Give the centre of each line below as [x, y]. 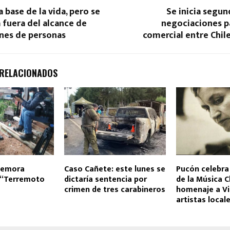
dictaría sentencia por [105, 180]
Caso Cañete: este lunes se [114, 169]
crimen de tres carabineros [114, 190]
